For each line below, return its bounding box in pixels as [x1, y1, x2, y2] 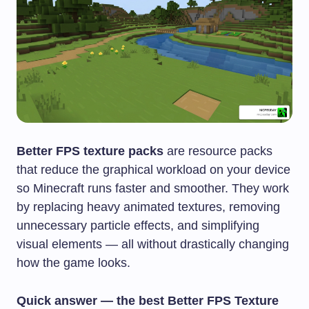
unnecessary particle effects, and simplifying [17, 219, 259, 233]
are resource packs [163, 144, 272, 159]
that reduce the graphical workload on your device [17, 163, 290, 177]
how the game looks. [17, 256, 130, 270]
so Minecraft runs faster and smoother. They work [17, 181, 289, 196]
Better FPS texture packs [17, 144, 163, 159]
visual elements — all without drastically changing [17, 237, 289, 252]
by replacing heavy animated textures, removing [17, 200, 280, 215]
